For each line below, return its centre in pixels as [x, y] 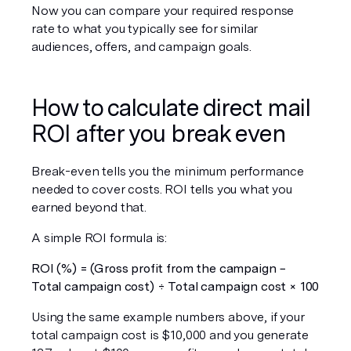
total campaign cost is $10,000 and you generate [170, 335]
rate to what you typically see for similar [145, 29]
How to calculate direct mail [171, 107]
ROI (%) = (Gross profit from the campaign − [159, 268]
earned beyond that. [89, 207]
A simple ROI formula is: [100, 238]
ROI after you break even [159, 133]
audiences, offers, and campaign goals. [141, 47]
